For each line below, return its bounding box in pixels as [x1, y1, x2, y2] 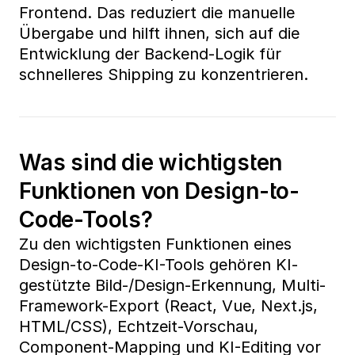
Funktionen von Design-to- [19, 177, 300, 204]
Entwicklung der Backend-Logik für [19, 44, 281, 63]
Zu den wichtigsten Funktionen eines [19, 235, 292, 254]
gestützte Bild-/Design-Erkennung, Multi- [19, 276, 326, 295]
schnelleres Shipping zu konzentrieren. [19, 65, 308, 84]
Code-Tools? [19, 206, 153, 233]
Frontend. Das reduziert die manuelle [19, 3, 295, 22]
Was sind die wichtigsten [19, 149, 283, 176]
